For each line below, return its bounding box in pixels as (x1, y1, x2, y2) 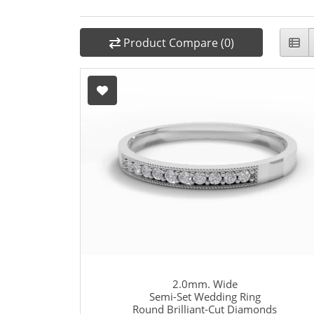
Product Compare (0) (123, 34, 234, 50)
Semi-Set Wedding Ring (149, 289, 261, 304)
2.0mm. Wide (172, 277, 238, 292)
